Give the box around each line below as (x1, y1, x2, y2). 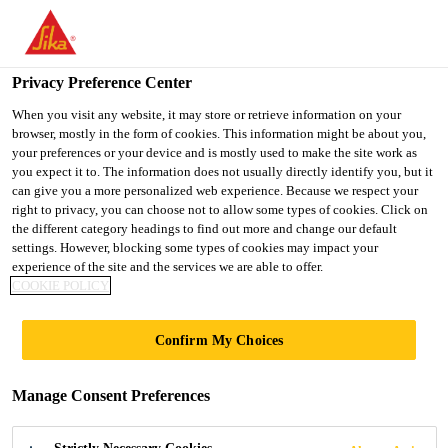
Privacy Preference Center (12, 74, 192, 91)
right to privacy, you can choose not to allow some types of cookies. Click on (12, 202, 428, 217)
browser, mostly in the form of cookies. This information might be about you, (12, 126, 426, 141)
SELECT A (338, 83, 419, 100)
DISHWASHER (16, 262, 317, 313)
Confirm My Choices (154, 332, 284, 348)
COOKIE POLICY (12, 278, 109, 293)
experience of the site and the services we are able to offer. (12, 259, 323, 274)
